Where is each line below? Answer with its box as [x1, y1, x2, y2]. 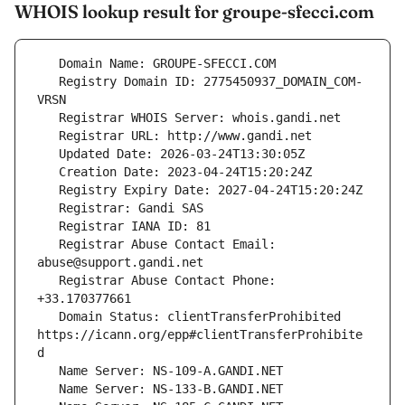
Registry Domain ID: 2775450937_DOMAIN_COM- [37, 74, 59, 89]
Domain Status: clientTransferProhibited [37, 309, 59, 325]
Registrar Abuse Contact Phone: [37, 273, 59, 288]
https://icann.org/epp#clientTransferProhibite [37, 327, 363, 343]
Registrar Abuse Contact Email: [37, 237, 59, 252]
